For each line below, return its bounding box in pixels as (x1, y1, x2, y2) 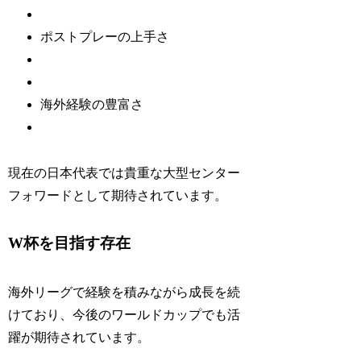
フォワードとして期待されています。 (8, 188, 228, 202)
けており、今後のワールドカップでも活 (8, 307, 241, 322)
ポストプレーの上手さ (40, 29, 170, 44)
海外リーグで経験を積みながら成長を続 (8, 284, 241, 299)
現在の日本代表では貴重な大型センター (8, 165, 241, 180)
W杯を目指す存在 (8, 234, 131, 252)
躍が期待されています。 (8, 330, 151, 344)
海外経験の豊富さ (40, 97, 144, 111)
